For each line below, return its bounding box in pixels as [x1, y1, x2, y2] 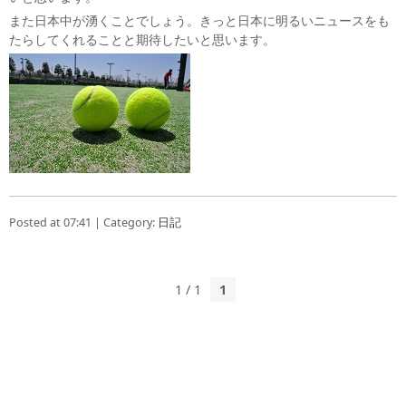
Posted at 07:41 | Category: [9, 215, 158, 231]
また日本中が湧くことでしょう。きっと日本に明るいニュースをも [9, 12, 390, 30]
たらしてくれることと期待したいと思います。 [9, 31, 275, 49]
